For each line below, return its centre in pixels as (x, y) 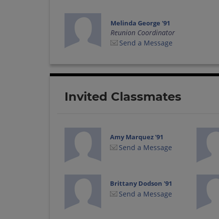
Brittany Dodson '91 (141, 184)
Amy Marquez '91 (137, 137)
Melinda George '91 (140, 23)
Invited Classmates (123, 96)
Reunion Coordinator (142, 32)
